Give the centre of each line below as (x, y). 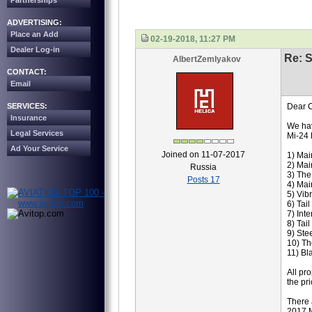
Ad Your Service (39, 148)
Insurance (29, 118)
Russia (203, 167)
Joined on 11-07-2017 (203, 155)
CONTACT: (27, 72)
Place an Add (34, 34)
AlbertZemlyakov (206, 59)
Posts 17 (203, 180)
